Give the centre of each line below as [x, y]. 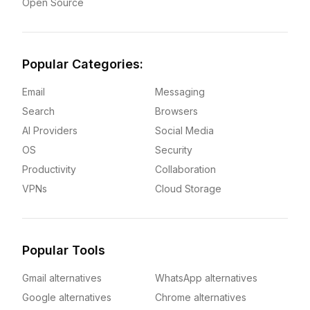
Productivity [49, 169]
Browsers [176, 111]
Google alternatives [67, 297]
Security [174, 150]
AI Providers [50, 130]
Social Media [184, 130]
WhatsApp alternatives [206, 278]
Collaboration [185, 169]
